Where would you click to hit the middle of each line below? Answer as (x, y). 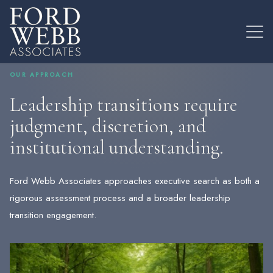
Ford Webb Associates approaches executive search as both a (135, 181)
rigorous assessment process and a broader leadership (120, 198)
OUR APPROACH (42, 75)
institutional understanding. (117, 147)
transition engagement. (53, 215)
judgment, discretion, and (108, 126)
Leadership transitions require (124, 105)
